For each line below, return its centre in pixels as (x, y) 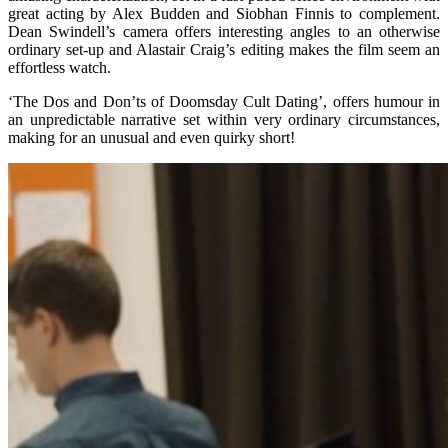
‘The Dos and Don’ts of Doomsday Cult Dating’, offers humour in (224, 101)
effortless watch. (59, 67)
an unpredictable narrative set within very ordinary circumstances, (224, 119)
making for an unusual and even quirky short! (151, 137)
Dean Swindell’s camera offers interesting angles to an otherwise (224, 31)
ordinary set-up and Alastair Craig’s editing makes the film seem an (224, 49)
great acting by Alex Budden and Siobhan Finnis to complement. (224, 13)
